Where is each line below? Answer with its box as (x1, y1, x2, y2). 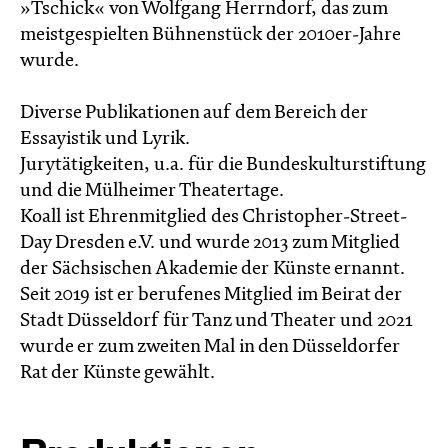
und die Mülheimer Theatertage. (20, 181, 284, 201)
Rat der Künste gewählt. (20, 363, 215, 383)
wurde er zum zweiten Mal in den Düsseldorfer (20, 337, 400, 357)
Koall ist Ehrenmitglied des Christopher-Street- (20, 207, 407, 227)
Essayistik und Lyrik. (20, 129, 190, 149)
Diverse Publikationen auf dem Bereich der (20, 103, 368, 123)
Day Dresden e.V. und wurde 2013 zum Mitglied (20, 233, 400, 253)
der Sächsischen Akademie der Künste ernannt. (20, 259, 405, 279)
